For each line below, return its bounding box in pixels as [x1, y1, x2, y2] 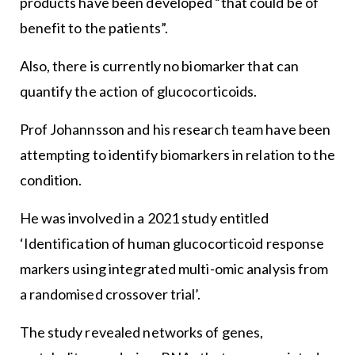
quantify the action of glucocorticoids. [19, 82, 258, 101]
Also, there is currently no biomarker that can [19, 57, 300, 75]
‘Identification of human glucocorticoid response [19, 235, 325, 253]
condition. [19, 171, 82, 189]
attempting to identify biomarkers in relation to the [19, 146, 335, 164]
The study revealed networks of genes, [19, 323, 264, 342]
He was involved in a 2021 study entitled [19, 209, 269, 227]
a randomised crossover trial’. [19, 285, 201, 303]
